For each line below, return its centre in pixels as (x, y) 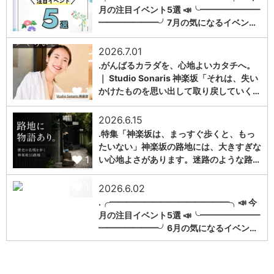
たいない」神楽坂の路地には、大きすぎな (180, 147)
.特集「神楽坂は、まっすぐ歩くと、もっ (177, 134)
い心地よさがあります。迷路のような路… (179, 160)
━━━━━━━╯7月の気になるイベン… (177, 22)
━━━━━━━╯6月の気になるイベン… (177, 228)
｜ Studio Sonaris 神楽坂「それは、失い (178, 78)
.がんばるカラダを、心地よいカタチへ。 (177, 65)
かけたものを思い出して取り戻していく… (179, 91)
